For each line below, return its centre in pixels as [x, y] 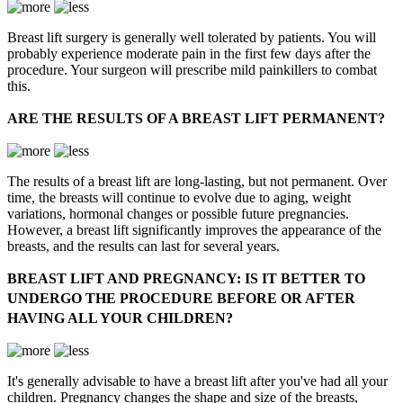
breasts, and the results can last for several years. [143, 246]
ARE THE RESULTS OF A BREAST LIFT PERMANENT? [196, 119]
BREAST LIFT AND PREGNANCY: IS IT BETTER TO [186, 279]
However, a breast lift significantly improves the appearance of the [194, 230]
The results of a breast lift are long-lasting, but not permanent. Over [197, 182]
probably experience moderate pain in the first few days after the [189, 54]
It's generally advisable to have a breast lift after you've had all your [197, 381]
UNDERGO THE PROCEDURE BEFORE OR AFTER [181, 299]
